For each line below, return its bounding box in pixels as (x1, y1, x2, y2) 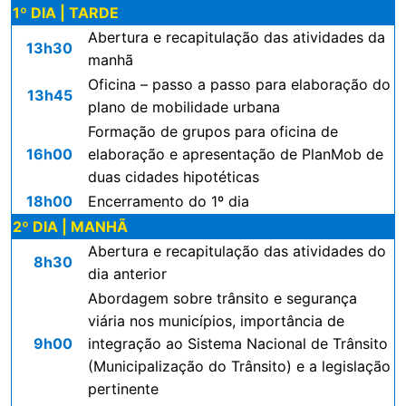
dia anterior (88, 265, 167, 283)
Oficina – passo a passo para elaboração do (88, 75, 391, 93)
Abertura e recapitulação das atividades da (88, 28, 385, 46)
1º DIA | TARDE (13, 4, 122, 22)
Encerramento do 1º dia (88, 192, 249, 210)
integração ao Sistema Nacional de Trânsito (88, 334, 388, 353)
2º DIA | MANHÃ (13, 217, 128, 236)
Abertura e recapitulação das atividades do (88, 242, 386, 260)
